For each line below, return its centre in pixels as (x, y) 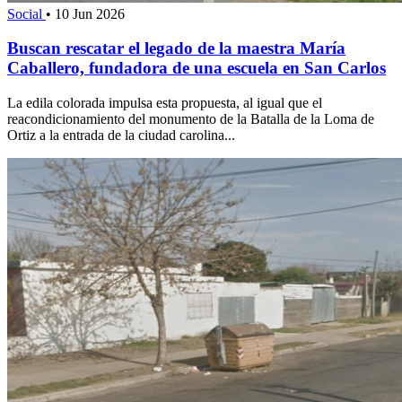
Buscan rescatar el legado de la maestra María (176, 48)
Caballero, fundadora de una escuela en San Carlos (197, 68)
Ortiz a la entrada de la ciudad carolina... (121, 135)
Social (26, 13)
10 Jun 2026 (90, 13)
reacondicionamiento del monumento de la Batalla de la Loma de (191, 119)
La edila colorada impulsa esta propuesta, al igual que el (165, 103)
